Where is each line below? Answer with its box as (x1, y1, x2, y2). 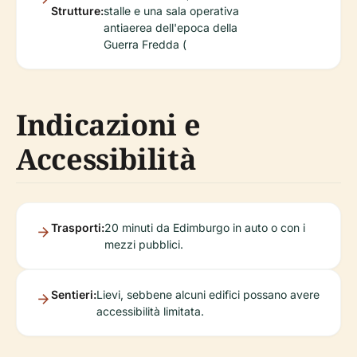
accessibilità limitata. (96, 304, 204, 318)
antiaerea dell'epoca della (104, 21, 237, 34)
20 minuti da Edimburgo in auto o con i (104, 221, 305, 234)
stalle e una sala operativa (104, 4, 239, 18)
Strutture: (51, 4, 104, 18)
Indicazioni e (16, 105, 201, 144)
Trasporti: (51, 221, 104, 234)
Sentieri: (51, 288, 96, 301)
